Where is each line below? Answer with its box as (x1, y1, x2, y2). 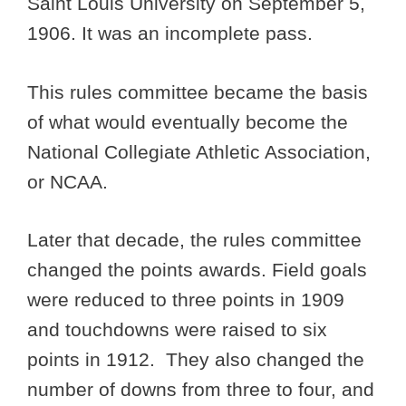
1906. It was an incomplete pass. (27, 23, 313, 44)
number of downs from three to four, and (27, 379, 374, 401)
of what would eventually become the (27, 111, 348, 132)
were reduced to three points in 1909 (27, 289, 344, 311)
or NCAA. (27, 170, 113, 192)
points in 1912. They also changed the (27, 349, 364, 371)
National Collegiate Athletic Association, (27, 140, 371, 162)
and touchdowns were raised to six (27, 319, 327, 341)
